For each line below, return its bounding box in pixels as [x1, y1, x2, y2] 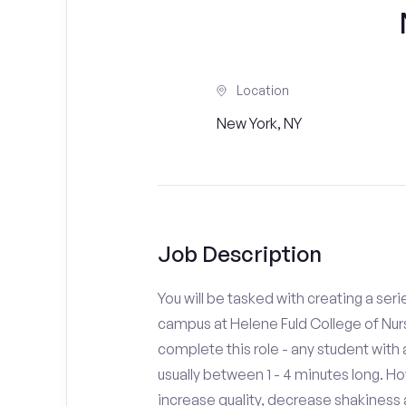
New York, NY [216, 114, 302, 132]
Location [236, 82, 289, 98]
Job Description [157, 240, 322, 267]
